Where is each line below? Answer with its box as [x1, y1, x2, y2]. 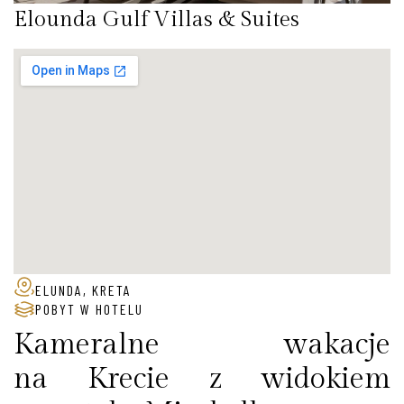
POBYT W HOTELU [35, 300, 143, 318]
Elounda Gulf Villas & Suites [14, 7, 299, 33]
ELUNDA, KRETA [35, 281, 132, 299]
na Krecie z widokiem [14, 362, 390, 397]
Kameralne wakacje [14, 327, 390, 363]
